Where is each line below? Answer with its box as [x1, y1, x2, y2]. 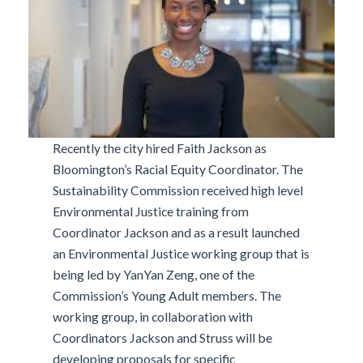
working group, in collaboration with [53, 309, 254, 325]
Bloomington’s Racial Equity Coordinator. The [53, 161, 304, 177]
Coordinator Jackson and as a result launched [53, 224, 301, 241]
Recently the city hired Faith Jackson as [53, 140, 267, 156]
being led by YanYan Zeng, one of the [53, 267, 255, 283]
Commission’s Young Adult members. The [53, 288, 282, 304]
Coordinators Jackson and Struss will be [53, 330, 273, 346]
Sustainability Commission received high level [53, 182, 304, 199]
